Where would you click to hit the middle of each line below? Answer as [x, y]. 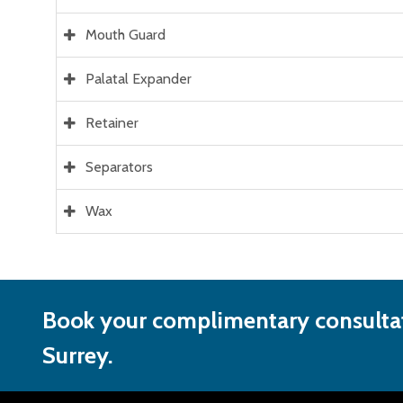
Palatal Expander [139, 79]
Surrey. [77, 356]
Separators [119, 167]
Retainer [112, 123]
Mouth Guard [125, 35]
